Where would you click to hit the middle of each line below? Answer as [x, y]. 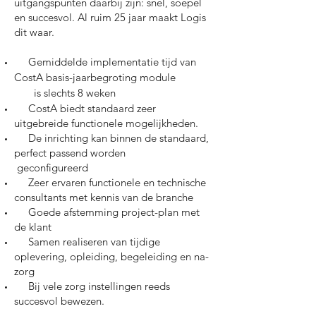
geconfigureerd [51, 168]
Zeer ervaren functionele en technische [110, 182]
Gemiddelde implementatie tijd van [108, 62]
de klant [33, 227]
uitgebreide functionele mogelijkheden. [106, 123]
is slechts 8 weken [65, 93]
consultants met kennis [68, 197]
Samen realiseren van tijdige [87, 242]
